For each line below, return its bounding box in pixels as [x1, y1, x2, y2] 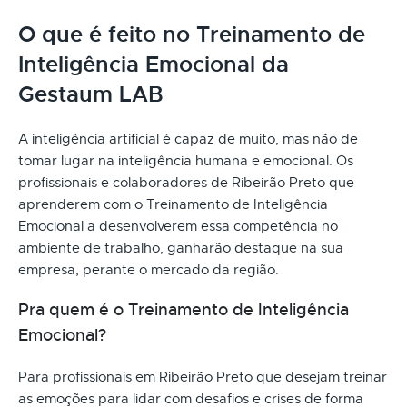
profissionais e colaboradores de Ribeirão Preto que [18, 174, 354, 191]
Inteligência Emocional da [18, 50, 289, 78]
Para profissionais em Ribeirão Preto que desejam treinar [18, 368, 387, 385]
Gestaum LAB [18, 80, 164, 108]
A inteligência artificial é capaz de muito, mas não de [18, 130, 358, 147]
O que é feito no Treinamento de [18, 20, 365, 48]
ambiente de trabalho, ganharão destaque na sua [18, 239, 343, 256]
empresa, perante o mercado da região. [18, 261, 279, 278]
